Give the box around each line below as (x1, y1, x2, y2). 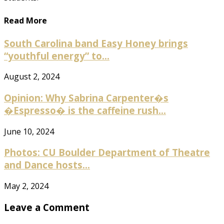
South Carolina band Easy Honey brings (4, 36, 188, 49)
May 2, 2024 (4, 180, 48, 192)
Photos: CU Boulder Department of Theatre (4, 146, 210, 159)
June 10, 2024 (4, 125, 54, 137)
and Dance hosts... (4, 158, 90, 171)
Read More (4, 15, 47, 26)
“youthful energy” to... (4, 49, 109, 62)
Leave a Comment (4, 200, 89, 213)
